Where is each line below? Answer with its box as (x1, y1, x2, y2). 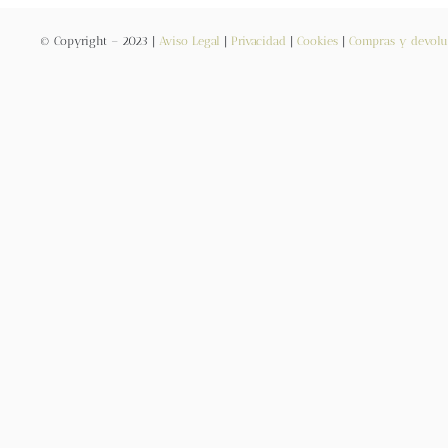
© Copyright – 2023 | (39, 34, 159, 49)
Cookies (296, 34, 338, 49)
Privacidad (230, 34, 286, 49)
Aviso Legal (158, 34, 220, 49)
